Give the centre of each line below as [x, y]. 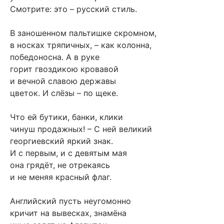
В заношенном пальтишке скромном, [83, 33]
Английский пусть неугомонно [70, 201]
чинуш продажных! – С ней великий [81, 129]
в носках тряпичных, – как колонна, [81, 45]
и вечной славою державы [63, 81]
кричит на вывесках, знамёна [68, 213]
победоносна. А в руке [55, 57]
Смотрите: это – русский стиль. [73, 9]
